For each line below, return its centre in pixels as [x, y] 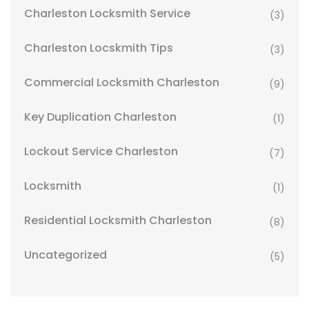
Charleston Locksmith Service [107, 14]
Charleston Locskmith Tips [99, 48]
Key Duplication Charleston [100, 117]
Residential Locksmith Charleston [118, 221]
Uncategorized [66, 255]
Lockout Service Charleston [101, 152]
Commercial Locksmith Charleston [122, 83]
